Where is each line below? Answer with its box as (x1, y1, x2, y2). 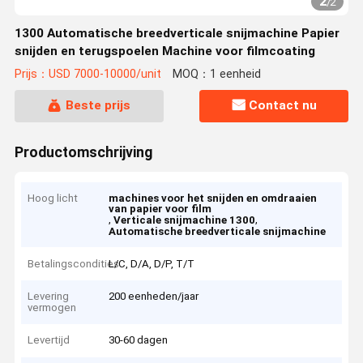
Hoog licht (28, 192, 79, 205)
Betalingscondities (28, 257, 120, 270)
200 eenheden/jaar (109, 290, 199, 303)
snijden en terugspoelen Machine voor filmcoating (14, 44, 315, 58)
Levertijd (28, 334, 70, 347)
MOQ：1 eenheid (172, 67, 261, 82)
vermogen (28, 301, 77, 314)
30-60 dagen (109, 334, 169, 347)
